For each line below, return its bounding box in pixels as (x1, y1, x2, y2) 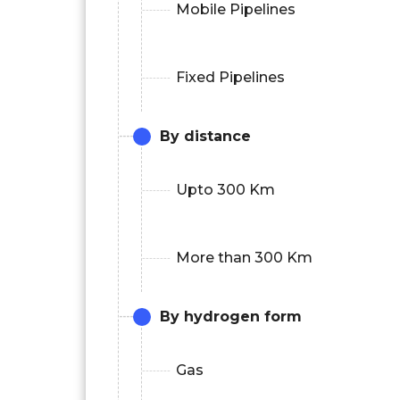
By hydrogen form (160, 307, 302, 325)
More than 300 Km (176, 248, 312, 266)
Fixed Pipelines (176, 68, 285, 86)
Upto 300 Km (176, 180, 275, 198)
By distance (160, 127, 251, 145)
